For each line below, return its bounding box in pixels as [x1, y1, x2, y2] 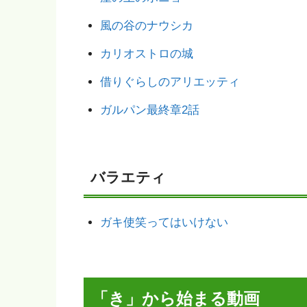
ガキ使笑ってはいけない [99, 215, 228, 229]
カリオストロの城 [99, 47, 193, 61]
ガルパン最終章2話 [99, 103, 199, 117]
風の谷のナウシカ [99, 19, 193, 33]
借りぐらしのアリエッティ [99, 75, 240, 89]
